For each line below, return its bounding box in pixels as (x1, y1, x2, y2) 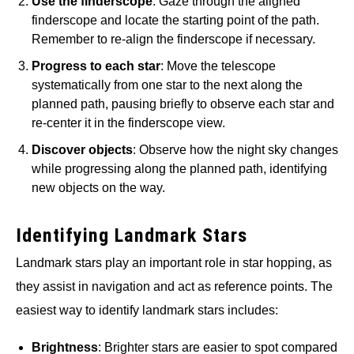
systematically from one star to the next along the (32, 77, 303, 92)
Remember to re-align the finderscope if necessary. (32, 32, 315, 46)
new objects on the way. (32, 180, 165, 194)
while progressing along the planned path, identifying (32, 161, 327, 175)
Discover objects (32, 142, 133, 156)
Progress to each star (32, 58, 160, 73)
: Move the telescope (160, 58, 276, 73)
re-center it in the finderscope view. (32, 115, 225, 130)
